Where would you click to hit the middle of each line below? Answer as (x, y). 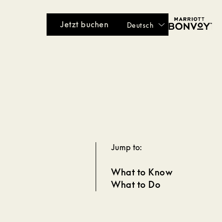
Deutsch (140, 25)
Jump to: (127, 147)
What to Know (142, 172)
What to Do (136, 184)
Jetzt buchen (84, 24)
